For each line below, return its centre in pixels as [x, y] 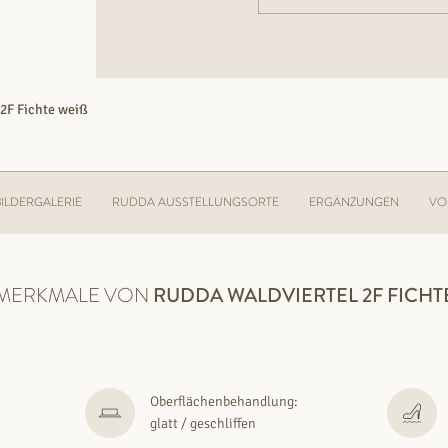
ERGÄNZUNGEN [354, 201]
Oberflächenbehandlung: [223, 401]
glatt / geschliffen [202, 423]
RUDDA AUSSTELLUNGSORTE [195, 201]
